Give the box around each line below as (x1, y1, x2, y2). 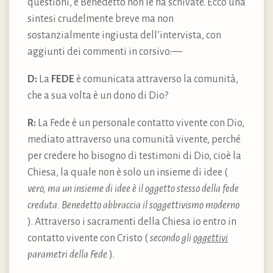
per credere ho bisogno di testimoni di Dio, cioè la (27, 150, 241, 161)
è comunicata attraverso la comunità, (74, 73, 238, 85)
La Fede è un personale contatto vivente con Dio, (36, 117, 244, 129)
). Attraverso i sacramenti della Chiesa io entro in (27, 216, 236, 227)
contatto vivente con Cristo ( (27, 232, 150, 244)
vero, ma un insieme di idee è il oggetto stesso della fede (27, 183, 239, 194)
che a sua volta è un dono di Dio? (27, 90, 168, 101)
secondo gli (150, 232, 191, 244)
